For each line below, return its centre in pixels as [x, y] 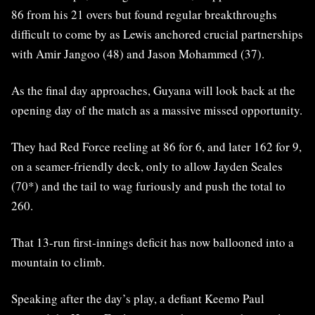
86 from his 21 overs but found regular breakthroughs [144, 15]
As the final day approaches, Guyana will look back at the [153, 91]
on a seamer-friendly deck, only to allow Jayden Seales [147, 167]
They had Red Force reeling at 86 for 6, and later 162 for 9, [156, 147]
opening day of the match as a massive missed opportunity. [157, 110]
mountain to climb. [58, 262]
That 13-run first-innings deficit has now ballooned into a [153, 243]
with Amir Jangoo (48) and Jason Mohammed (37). [138, 54]
